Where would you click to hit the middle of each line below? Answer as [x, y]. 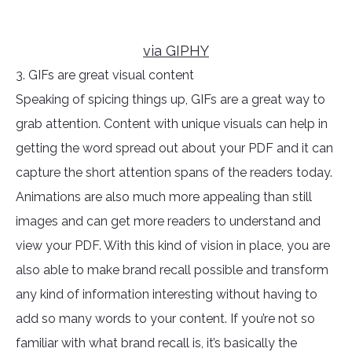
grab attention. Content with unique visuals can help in [172, 124]
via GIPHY [176, 51]
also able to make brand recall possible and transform [172, 270]
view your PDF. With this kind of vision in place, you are [173, 246]
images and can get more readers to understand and [168, 222]
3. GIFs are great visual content [105, 75]
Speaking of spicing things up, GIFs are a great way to [170, 100]
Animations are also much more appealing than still [164, 197]
